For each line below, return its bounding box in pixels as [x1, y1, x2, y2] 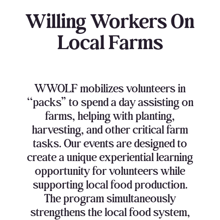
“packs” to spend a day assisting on [27, 92, 193, 112]
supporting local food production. [32, 175, 188, 194]
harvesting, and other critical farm [32, 120, 188, 139]
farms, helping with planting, [45, 106, 175, 126]
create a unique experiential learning [27, 147, 193, 167]
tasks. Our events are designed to [33, 134, 187, 153]
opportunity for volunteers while [35, 161, 185, 181]
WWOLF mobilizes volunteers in [34, 79, 186, 98]
